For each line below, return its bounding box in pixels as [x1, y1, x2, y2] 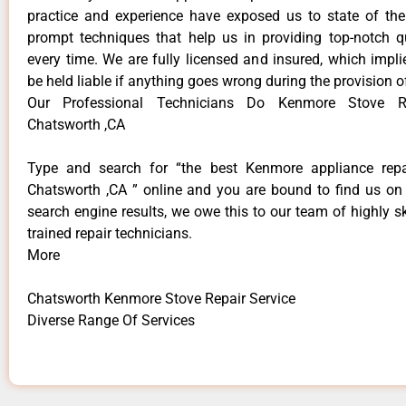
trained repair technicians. [27, 225, 192, 243]
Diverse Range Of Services [27, 312, 195, 330]
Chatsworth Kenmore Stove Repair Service [27, 290, 295, 308]
